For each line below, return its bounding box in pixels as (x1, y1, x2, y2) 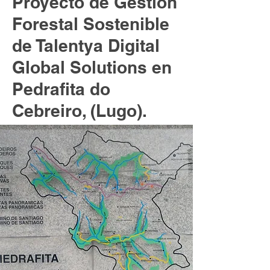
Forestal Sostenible (12, 14, 169, 34)
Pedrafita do (12, 79, 110, 99)
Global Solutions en (12, 57, 172, 77)
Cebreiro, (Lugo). (12, 101, 147, 121)
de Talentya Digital (12, 36, 160, 55)
